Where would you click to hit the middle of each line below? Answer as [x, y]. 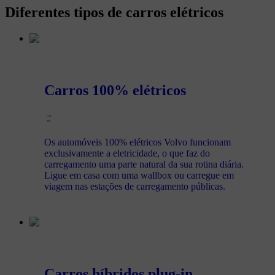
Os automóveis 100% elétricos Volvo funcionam [137, 142]
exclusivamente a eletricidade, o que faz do [127, 153]
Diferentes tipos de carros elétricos [114, 13]
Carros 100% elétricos [115, 90]
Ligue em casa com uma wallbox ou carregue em [139, 175]
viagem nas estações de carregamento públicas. [135, 186]
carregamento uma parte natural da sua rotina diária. [144, 164]
